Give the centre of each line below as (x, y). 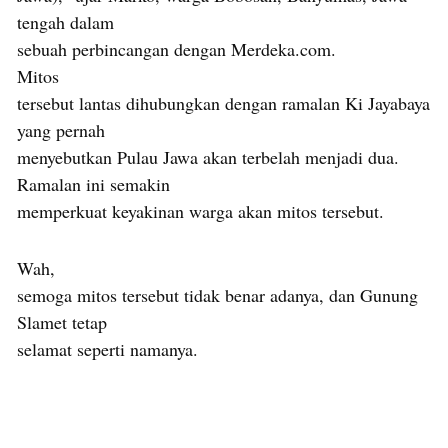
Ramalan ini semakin (93, 183)
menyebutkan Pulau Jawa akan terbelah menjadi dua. (208, 156)
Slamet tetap (62, 321)
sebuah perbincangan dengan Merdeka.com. (176, 48)
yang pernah (61, 129)
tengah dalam (65, 21)
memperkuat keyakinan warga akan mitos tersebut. (200, 210)
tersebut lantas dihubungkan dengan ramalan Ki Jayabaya (223, 102)
